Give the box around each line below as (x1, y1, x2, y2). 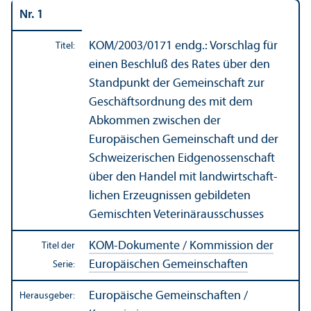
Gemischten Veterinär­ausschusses (89, 208, 264, 221)
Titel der (42, 240, 75, 251)
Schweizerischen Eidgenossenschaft (89, 151, 275, 165)
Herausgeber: (19, 290, 75, 301)
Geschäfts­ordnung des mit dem (89, 95, 253, 109)
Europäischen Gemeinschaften (89, 258, 248, 271)
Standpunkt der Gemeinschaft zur (89, 76, 264, 90)
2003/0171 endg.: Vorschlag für (118, 39, 278, 53)
